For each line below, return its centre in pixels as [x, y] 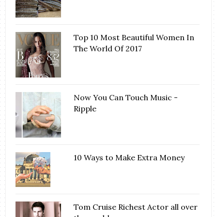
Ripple [85, 109]
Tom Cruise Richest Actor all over [136, 207]
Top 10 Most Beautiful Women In [134, 38]
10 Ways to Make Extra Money [129, 158]
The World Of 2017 [108, 49]
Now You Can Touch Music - [126, 98]
